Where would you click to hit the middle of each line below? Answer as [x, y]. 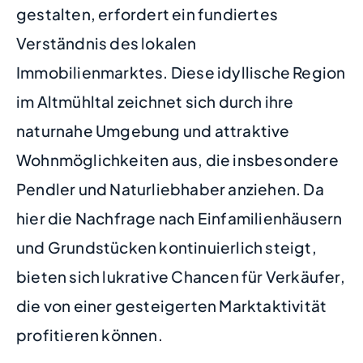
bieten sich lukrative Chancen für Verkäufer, [181, 276]
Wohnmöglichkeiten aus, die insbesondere [177, 159]
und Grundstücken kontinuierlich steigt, [167, 247]
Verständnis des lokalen [107, 43]
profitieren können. [90, 334]
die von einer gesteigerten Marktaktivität [172, 305]
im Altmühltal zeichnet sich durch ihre [155, 101]
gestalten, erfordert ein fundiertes [147, 13]
